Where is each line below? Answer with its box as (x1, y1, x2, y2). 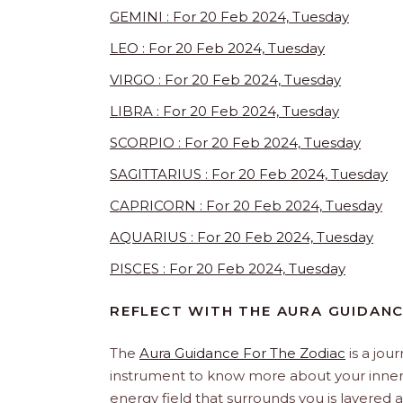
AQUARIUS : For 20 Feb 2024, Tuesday (110, 228, 373, 246)
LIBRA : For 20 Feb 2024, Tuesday (110, 102, 339, 120)
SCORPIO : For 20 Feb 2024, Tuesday (110, 133, 361, 151)
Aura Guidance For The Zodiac (139, 344, 345, 362)
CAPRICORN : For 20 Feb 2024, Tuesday (110, 196, 382, 214)
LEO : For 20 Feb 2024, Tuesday (110, 39, 325, 57)
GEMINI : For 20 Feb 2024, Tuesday (110, 7, 349, 25)
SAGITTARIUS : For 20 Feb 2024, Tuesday (110, 165, 388, 183)
